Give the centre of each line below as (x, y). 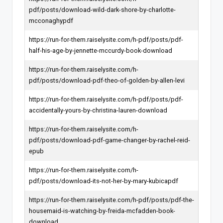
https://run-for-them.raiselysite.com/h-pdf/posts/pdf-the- (111, 200)
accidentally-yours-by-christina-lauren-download (98, 110)
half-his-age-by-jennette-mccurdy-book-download (101, 50)
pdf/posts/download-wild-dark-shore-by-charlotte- (102, 9)
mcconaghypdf (51, 20)
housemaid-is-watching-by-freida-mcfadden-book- (102, 211)
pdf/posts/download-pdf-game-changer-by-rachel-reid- (110, 140)
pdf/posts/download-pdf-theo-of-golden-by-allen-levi (107, 80)
